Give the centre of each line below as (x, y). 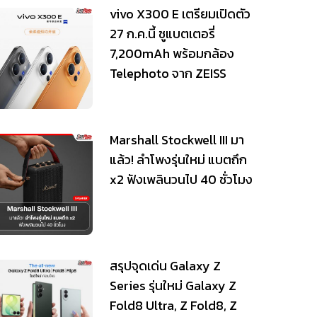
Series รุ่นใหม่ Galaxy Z (173, 285)
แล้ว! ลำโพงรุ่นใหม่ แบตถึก (178, 159)
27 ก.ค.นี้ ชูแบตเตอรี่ (162, 34)
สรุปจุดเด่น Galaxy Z (165, 265)
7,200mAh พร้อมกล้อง (172, 54)
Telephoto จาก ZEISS (168, 74)
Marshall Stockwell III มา (177, 139)
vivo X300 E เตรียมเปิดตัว (180, 14)
